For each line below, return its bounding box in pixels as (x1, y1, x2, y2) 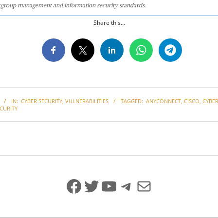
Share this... (93, 18, 125, 27)
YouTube (100, 173, 172, 198)
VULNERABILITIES (65, 97, 109, 105)
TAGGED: (121, 97, 143, 105)
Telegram (117, 173, 194, 198)
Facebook (65, 173, 143, 198)
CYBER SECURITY (21, 97, 62, 105)
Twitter (82, 173, 140, 198)
